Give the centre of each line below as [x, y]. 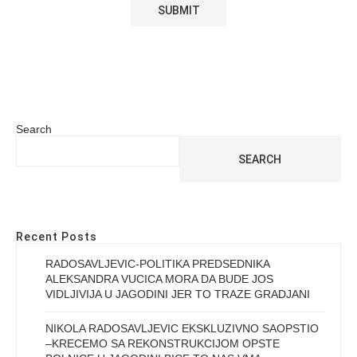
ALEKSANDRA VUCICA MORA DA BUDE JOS [159, 279]
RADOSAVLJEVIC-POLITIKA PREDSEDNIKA [157, 264]
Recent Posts [57, 237]
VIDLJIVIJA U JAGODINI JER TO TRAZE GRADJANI [178, 294]
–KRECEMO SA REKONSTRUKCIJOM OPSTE [163, 344]
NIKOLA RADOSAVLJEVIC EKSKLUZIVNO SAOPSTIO [182, 329]
